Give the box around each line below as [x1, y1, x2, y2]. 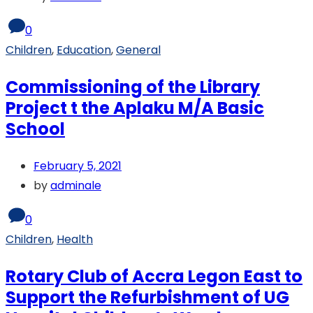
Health [57, 231, 93, 247]
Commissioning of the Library [6, 75, 260, 99]
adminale [50, 177, 101, 194]
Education [57, 41, 111, 58]
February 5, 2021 [34, 157, 122, 174]
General [116, 41, 161, 58]
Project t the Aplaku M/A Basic [6, 96, 264, 119]
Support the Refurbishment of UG [6, 285, 289, 309]
